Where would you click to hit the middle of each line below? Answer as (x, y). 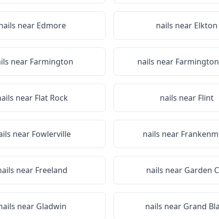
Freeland (51, 170)
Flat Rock (51, 98)
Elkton (206, 25)
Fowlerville (51, 134)
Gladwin (51, 206)
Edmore (51, 25)
